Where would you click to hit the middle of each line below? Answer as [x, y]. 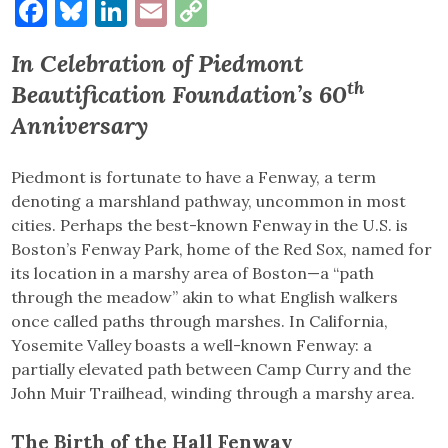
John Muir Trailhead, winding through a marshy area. [213, 392]
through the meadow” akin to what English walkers [205, 296]
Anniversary [80, 125]
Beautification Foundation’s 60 [179, 94]
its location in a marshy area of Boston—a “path [193, 272]
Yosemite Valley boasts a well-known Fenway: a [192, 344]
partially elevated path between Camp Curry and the [211, 368]
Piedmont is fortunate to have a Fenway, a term [194, 176]
